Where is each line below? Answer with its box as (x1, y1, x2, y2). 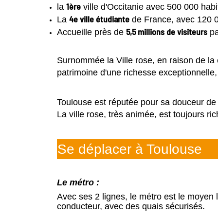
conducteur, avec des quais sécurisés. (57, 201, 205, 212)
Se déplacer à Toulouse (57, 141, 202, 157)
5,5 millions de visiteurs (126, 26, 207, 37)
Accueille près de (57, 27, 126, 37)
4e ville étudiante (69, 14, 129, 25)
